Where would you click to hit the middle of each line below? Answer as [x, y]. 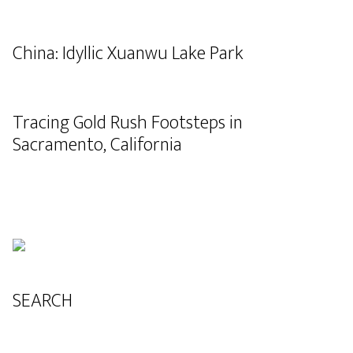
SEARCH [43, 301]
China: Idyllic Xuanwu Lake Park [128, 54]
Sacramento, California [97, 145]
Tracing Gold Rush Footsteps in [128, 123]
